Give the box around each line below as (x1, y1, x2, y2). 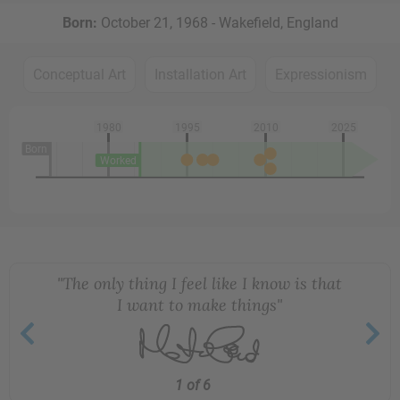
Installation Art (154, 66, 246, 83)
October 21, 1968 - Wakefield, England (96, 14, 338, 31)
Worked (99, 154, 137, 167)
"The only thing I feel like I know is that (57, 272, 343, 294)
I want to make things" (117, 294, 283, 315)
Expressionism (275, 66, 367, 83)
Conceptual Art (33, 66, 126, 83)
